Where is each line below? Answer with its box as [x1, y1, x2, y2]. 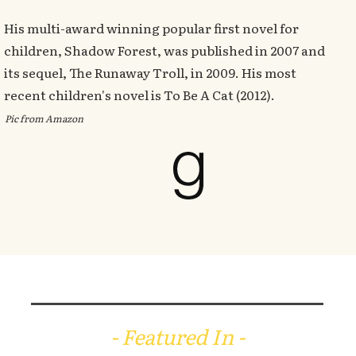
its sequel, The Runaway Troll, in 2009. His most [4, 63, 296, 82]
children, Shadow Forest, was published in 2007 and [4, 41, 325, 60]
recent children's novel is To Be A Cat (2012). [4, 85, 275, 104]
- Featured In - [110, 320, 245, 351]
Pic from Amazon [5, 111, 83, 126]
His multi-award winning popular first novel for [4, 18, 299, 37]
